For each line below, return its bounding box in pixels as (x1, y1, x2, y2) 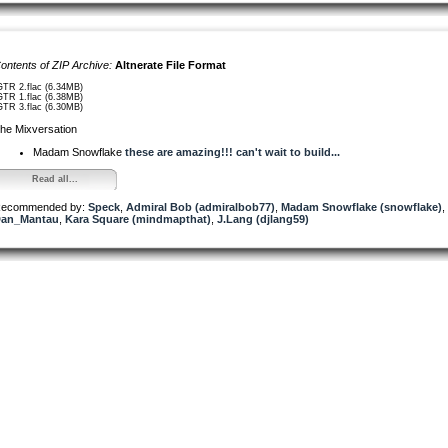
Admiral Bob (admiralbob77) (126, 200, 275, 213)
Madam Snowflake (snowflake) (281, 200, 442, 213)
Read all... (31, 173, 78, 184)
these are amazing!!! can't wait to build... (125, 145, 340, 158)
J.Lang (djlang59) (217, 212, 309, 225)
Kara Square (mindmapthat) (65, 212, 211, 225)
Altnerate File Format (115, 58, 226, 71)
